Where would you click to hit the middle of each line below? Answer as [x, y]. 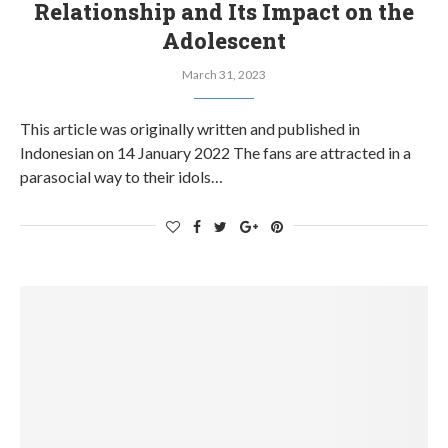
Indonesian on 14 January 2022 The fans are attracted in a [215, 152]
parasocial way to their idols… [121, 176]
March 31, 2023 [224, 74]
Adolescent [224, 40]
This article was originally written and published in [190, 128]
